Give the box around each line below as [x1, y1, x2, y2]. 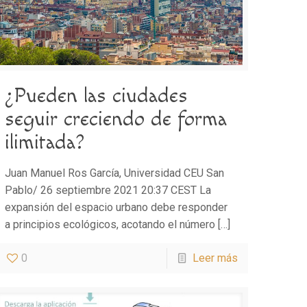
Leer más [192, 251, 238, 265]
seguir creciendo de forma [5, 106, 228, 132]
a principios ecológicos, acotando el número [5, 217, 216, 231]
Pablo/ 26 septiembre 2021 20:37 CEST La [5, 183, 212, 197]
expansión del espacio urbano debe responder [5, 200, 228, 214]
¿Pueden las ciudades [5, 83, 188, 108]
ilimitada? [5, 130, 85, 155]
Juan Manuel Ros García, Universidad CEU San [5, 166, 225, 180]
